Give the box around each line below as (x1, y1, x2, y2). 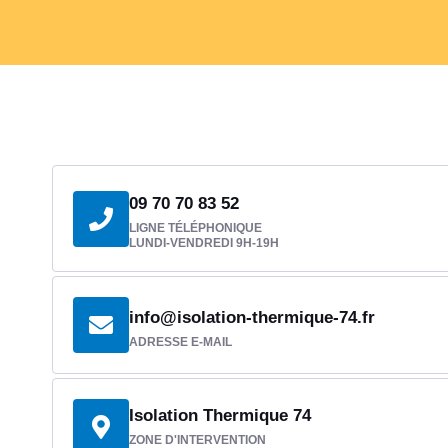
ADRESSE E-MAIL (129, 335, 232, 349)
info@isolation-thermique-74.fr (129, 308, 375, 327)
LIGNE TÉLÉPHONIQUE (129, 221, 262, 235)
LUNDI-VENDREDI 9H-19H (129, 236, 279, 250)
